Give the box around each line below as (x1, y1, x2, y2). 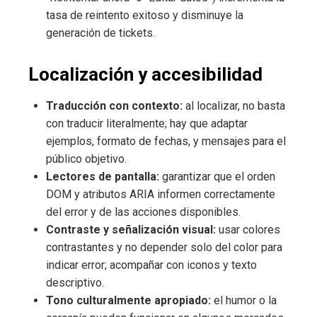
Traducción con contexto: (46, 98, 183, 113)
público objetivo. (46, 151, 127, 166)
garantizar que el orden (159, 169, 275, 183)
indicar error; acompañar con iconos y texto (46, 258, 257, 272)
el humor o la (211, 293, 277, 307)
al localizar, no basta (183, 98, 285, 113)
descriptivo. (46, 275, 104, 289)
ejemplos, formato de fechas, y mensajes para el (46, 134, 286, 148)
